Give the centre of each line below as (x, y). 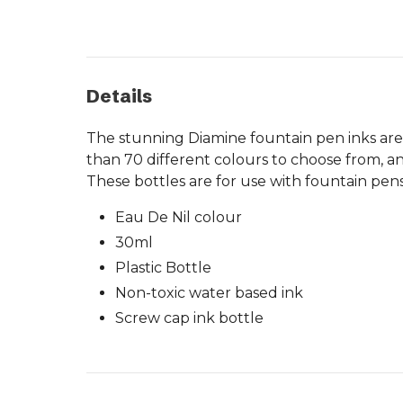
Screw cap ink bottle (189, 318)
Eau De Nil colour (179, 217)
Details (119, 95)
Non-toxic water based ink (209, 292)
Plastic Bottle (163, 267)
